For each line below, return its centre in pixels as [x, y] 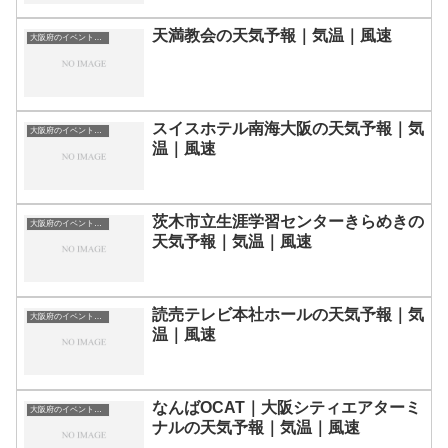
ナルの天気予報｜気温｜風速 [256, 427]
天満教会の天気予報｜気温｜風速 [272, 36]
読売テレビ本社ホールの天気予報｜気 [288, 314]
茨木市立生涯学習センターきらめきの [288, 221]
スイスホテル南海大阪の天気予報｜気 [288, 129]
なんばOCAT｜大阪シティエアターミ [286, 407]
